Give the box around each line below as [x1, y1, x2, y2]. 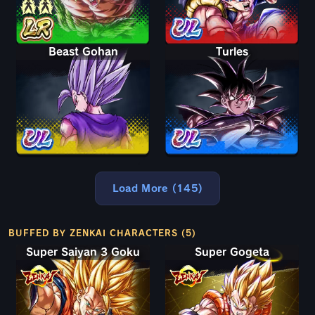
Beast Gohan [48, 46, 118, 58]
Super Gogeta [195, 247, 269, 258]
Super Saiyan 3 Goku [26, 247, 140, 258]
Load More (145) [112, 184, 203, 194]
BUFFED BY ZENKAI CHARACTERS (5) [8, 229, 196, 238]
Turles [216, 46, 248, 58]
